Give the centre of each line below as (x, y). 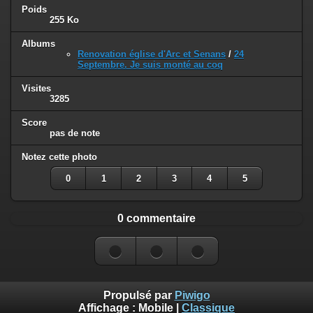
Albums (38, 44)
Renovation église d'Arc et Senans (152, 54)
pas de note (75, 133)
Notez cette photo (59, 157)
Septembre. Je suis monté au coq (150, 65)
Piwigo (192, 295)
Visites (36, 89)
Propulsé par (139, 295)
